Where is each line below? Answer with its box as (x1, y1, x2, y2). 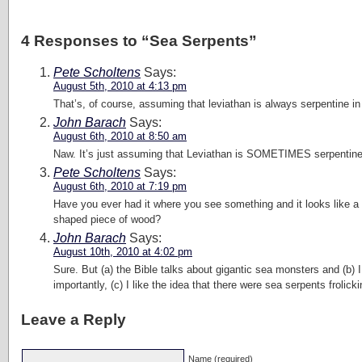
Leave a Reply (21, 311, 126, 329)
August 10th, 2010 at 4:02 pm (53, 245, 192, 258)
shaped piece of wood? (53, 213, 161, 225)
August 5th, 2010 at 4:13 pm (53, 79, 187, 92)
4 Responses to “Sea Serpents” (21, 32, 257, 49)
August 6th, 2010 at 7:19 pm (53, 179, 187, 192)
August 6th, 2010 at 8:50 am (53, 129, 187, 142)
